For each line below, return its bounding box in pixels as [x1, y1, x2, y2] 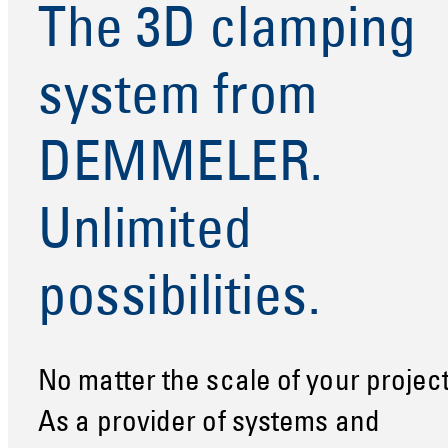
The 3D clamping [38, 4, 417, 61]
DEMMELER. [38, 138, 323, 195]
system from [38, 71, 318, 128]
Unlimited [38, 205, 253, 262]
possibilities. [38, 272, 320, 329]
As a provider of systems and [38, 410, 380, 440]
